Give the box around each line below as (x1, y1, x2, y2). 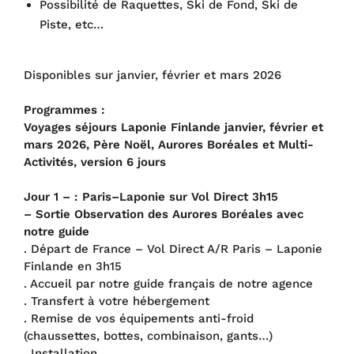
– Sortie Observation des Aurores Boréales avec (24, 207, 303, 221)
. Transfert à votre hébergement (24, 294, 209, 308)
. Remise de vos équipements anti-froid (24, 311, 254, 326)
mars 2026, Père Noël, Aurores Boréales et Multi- (24, 137, 314, 152)
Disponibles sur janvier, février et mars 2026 (24, 68, 281, 82)
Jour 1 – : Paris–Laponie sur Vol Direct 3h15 (24, 190, 278, 204)
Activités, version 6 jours (24, 155, 166, 169)
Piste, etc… (40, 17, 104, 32)
